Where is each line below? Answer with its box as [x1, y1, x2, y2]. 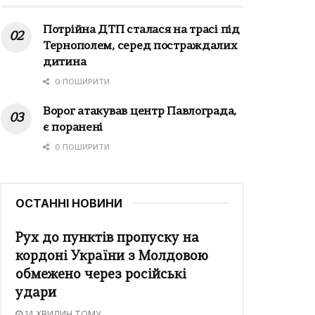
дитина [43, 57, 86, 69]
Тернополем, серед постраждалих [43, 41, 238, 53]
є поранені [43, 122, 103, 134]
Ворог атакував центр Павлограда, [43, 106, 237, 118]
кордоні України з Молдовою [15, 250, 208, 264]
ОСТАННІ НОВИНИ [15, 196, 122, 211]
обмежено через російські [15, 269, 186, 283]
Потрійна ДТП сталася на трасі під [43, 25, 240, 37]
